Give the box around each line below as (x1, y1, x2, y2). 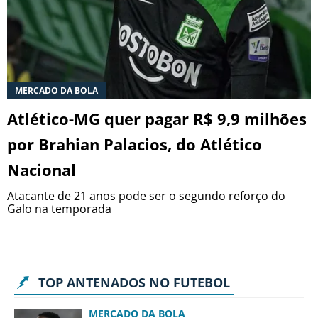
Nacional (7, 159, 76, 181)
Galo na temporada (7, 201, 111, 217)
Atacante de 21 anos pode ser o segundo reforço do (7, 188, 285, 204)
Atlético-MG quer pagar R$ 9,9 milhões (7, 108, 307, 130)
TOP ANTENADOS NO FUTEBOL (38, 274, 230, 292)
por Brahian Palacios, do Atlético (7, 133, 262, 155)
